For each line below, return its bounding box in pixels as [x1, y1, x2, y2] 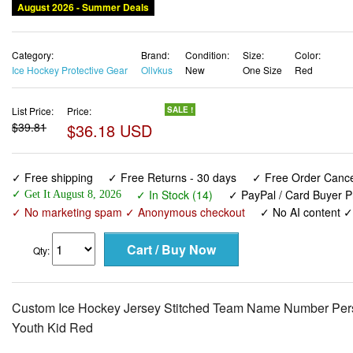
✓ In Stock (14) [136, 187, 214, 203]
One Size [242, 62, 282, 76]
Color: [295, 47, 321, 61]
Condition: [185, 47, 229, 61]
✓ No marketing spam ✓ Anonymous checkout [12, 204, 245, 221]
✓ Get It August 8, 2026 [12, 188, 121, 201]
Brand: [140, 47, 169, 61]
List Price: [12, 103, 54, 117]
